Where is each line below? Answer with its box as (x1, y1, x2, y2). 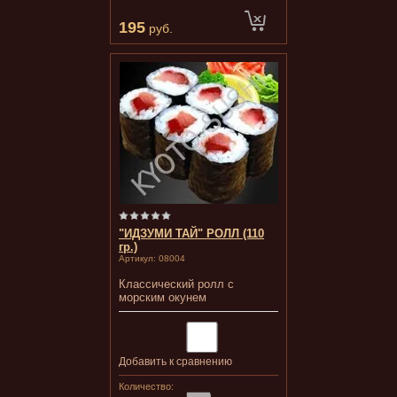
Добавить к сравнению (119, 355, 232, 368)
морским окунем (119, 291, 206, 304)
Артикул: (119, 253, 156, 263)
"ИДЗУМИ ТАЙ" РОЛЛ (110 (119, 227, 264, 240)
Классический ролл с (119, 277, 234, 291)
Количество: (119, 381, 174, 392)
